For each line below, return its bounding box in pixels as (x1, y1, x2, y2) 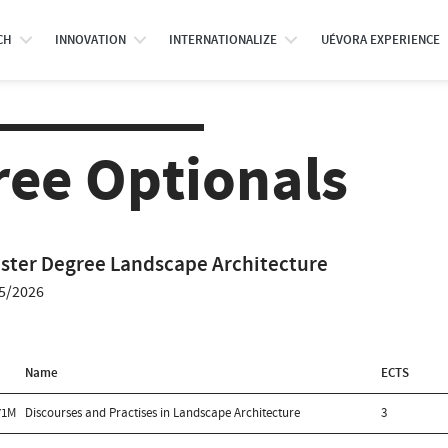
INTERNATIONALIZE (169, 31, 278, 49)
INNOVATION (54, 31, 126, 49)
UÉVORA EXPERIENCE (320, 31, 440, 49)
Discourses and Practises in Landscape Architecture (25, 403, 301, 422)
